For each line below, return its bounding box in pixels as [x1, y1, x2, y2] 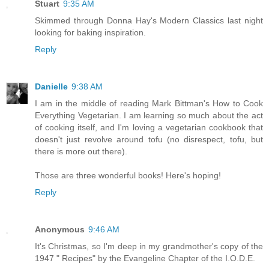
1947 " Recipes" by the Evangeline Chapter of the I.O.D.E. [35, 253, 255, 264]
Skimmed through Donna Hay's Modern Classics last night [35, 16, 263, 26]
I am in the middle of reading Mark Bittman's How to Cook [35, 98, 263, 109]
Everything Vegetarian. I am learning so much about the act [35, 110, 263, 121]
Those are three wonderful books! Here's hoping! [35, 171, 221, 181]
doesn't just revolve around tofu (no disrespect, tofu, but [35, 134, 263, 145]
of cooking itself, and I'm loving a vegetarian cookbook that [35, 122, 263, 133]
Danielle [35, 82, 68, 92]
